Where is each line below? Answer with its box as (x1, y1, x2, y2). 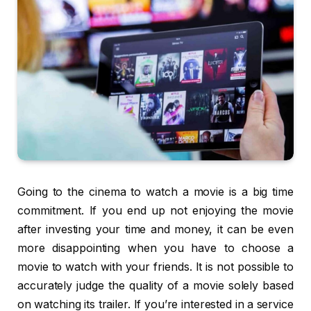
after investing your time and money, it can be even (17, 223, 294, 237)
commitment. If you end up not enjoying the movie (17, 204, 294, 218)
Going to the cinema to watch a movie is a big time (17, 185, 294, 199)
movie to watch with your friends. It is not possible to (17, 260, 294, 274)
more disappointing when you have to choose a (17, 242, 294, 255)
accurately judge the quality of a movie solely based (17, 279, 294, 293)
